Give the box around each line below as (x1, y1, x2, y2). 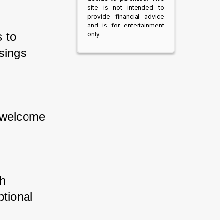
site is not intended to (87, 4, 164, 11)
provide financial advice (87, 13, 164, 20)
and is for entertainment (87, 22, 164, 29)
